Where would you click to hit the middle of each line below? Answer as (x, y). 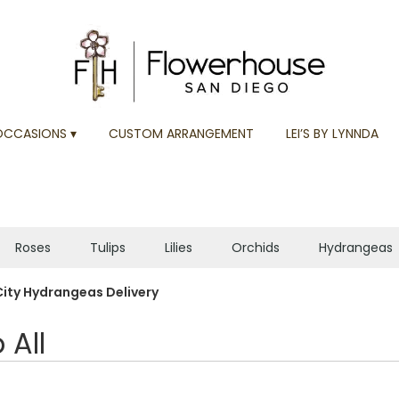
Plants (33, 289)
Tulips (107, 248)
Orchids (255, 248)
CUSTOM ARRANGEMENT (181, 134)
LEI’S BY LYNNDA (332, 134)
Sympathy (123, 289)
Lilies (178, 248)
